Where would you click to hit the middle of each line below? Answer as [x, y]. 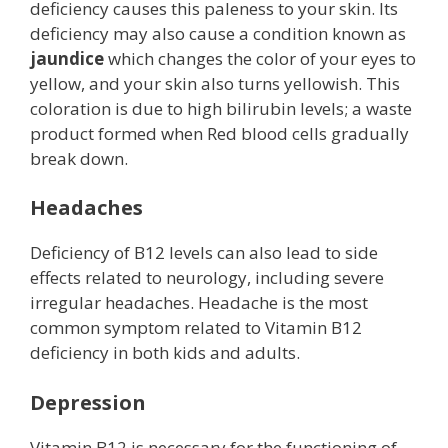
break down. [79, 158]
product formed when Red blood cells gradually [219, 133]
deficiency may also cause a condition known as [218, 33]
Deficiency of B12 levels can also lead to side [204, 253]
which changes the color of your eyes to [260, 58]
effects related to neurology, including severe [207, 278]
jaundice [67, 58]
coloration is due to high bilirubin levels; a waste [221, 108]
